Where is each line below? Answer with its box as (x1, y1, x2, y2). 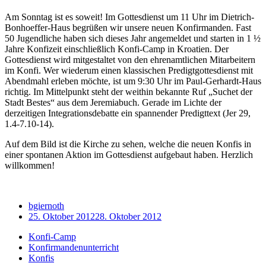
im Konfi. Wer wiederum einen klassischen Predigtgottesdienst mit (5, 65, 253, 76)
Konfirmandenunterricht (28, 242, 119, 253)
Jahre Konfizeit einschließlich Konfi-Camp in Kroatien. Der (5, 44, 229, 55)
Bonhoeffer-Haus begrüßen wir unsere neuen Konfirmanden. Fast (5, 23, 251, 33)
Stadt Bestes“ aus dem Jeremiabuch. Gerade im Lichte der (5, 97, 221, 108)
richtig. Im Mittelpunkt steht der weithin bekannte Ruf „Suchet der (5, 87, 252, 97)
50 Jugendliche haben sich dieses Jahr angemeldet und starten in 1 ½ (5, 33, 261, 44)
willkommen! (5, 160, 55, 171)
